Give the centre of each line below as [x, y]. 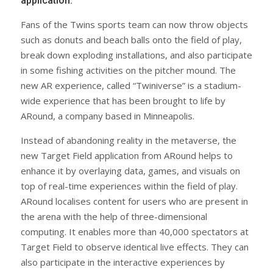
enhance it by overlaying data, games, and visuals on [130, 171]
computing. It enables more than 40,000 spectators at [135, 232]
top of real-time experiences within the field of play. [129, 186]
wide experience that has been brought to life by [123, 101]
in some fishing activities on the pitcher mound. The [128, 70]
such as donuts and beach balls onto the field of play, [131, 40]
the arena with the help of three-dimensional [114, 217]
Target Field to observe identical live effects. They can [135, 247]
